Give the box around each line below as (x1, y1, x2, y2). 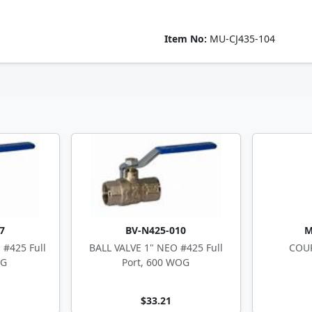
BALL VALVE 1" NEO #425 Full (88, 241, 223, 254)
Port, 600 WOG (122, 256, 190, 269)
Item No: (164, 32, 207, 45)
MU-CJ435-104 (207, 32, 275, 45)
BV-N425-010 (125, 224, 187, 237)
